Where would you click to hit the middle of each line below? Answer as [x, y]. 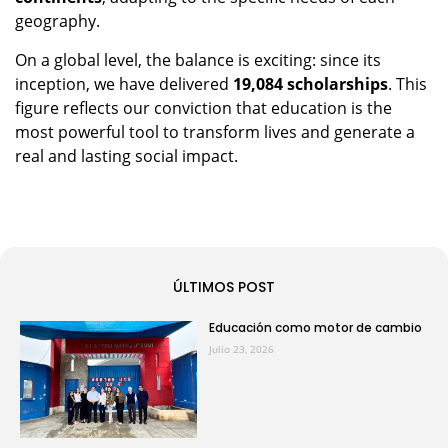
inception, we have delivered [124, 83]
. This [407, 83]
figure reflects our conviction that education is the [203, 107]
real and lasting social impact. [126, 155]
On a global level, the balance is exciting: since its [198, 59]
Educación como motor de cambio [315, 327]
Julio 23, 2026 [241, 348]
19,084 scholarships [310, 83]
